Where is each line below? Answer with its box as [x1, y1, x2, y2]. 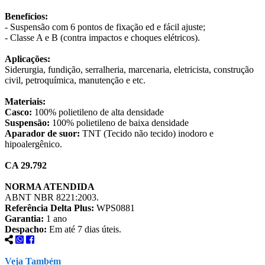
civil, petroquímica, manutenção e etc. [5, 75, 146, 85]
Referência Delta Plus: [5, 203, 94, 213]
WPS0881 [94, 203, 135, 213]
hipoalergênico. [5, 139, 62, 149]
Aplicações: [5, 54, 50, 64]
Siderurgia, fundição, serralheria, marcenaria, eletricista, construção [5, 64, 254, 75]
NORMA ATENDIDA [5, 182, 95, 192]
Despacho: [5, 224, 47, 234]
